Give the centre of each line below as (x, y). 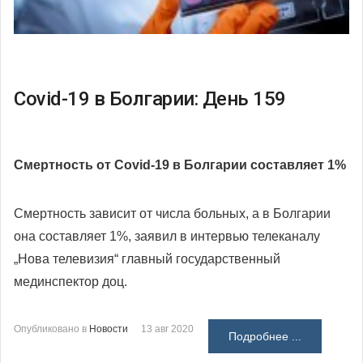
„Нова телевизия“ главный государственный (147, 259)
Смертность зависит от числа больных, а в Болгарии (172, 214)
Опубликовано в (50, 329)
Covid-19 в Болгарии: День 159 (150, 99)
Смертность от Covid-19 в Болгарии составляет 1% (180, 165)
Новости (109, 329)
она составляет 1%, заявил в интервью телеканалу (167, 237)
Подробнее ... (265, 337)
